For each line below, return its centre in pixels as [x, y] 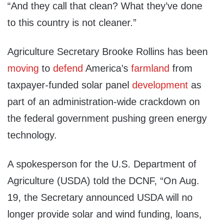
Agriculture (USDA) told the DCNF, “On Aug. [103, 181]
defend [68, 69]
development [160, 85]
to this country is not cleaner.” [72, 23]
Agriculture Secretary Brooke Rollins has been [108, 52]
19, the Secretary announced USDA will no [100, 198]
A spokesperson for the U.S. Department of [102, 164]
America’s [107, 69]
